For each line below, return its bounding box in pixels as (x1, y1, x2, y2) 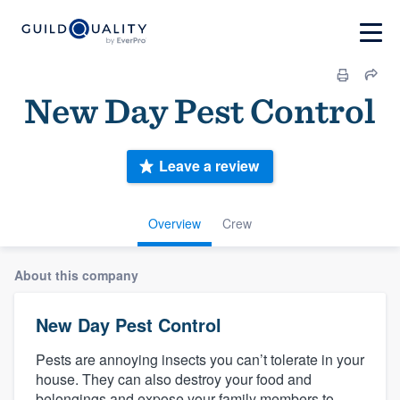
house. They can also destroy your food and (36, 368, 312, 389)
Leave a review (159, 155, 259, 177)
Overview (148, 213, 201, 232)
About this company (14, 265, 138, 284)
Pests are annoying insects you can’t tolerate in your (36, 348, 364, 370)
